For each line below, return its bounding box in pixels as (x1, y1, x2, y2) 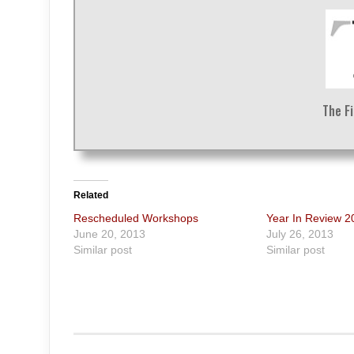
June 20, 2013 (73, 228, 145, 241)
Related (73, 190, 108, 201)
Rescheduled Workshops (73, 212, 198, 225)
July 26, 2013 (265, 228, 333, 241)
